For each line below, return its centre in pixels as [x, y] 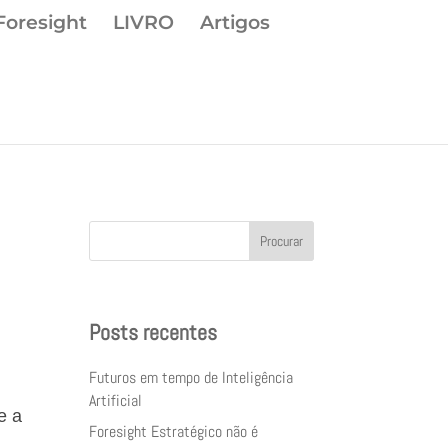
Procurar [281, 241]
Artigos [235, 22]
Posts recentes [153, 331]
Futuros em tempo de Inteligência [191, 377]
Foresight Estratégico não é [174, 431]
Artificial [116, 400]
